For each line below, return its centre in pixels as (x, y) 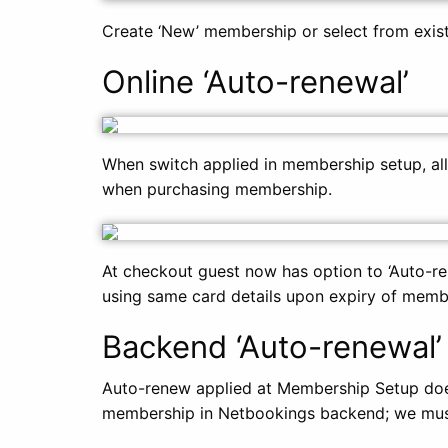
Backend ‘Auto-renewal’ (272, 346)
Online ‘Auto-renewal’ (255, 81)
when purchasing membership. (217, 189)
